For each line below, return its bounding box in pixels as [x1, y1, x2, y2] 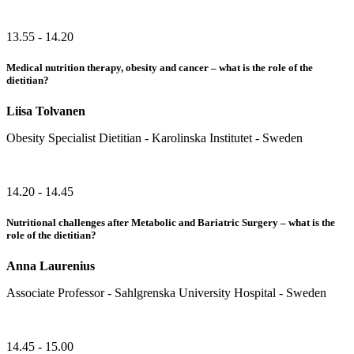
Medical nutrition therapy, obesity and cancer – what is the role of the [6, 61, 313, 73]
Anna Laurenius [6, 259, 95, 273]
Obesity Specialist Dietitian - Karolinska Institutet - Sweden [6, 131, 303, 145]
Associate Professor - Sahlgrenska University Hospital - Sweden [6, 286, 326, 300]
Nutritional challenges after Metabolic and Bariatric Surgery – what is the [6, 217, 335, 229]
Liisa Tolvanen [6, 104, 85, 119]
